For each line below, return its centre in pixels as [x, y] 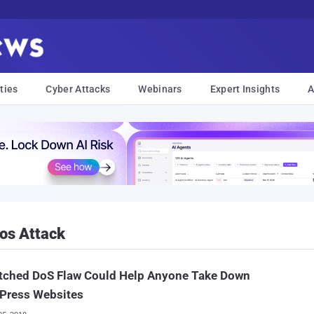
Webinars [160, 89]
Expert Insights [245, 89]
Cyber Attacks [78, 89]
